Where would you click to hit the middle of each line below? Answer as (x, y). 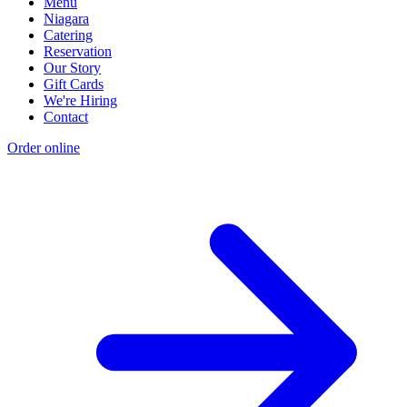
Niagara (66, 19)
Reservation (78, 52)
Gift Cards (74, 84)
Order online (44, 148)
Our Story (72, 68)
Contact (66, 117)
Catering (68, 35)
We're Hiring (80, 101)
